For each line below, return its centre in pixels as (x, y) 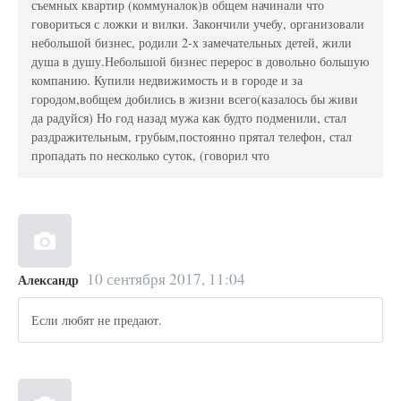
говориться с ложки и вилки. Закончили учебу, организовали (198, 24)
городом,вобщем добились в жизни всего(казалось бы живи (195, 99)
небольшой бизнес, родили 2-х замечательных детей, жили (192, 43)
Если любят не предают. (97, 320)
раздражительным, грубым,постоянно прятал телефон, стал (192, 137)
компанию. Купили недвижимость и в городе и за (167, 81)
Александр (48, 280)
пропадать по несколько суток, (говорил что (151, 156)
